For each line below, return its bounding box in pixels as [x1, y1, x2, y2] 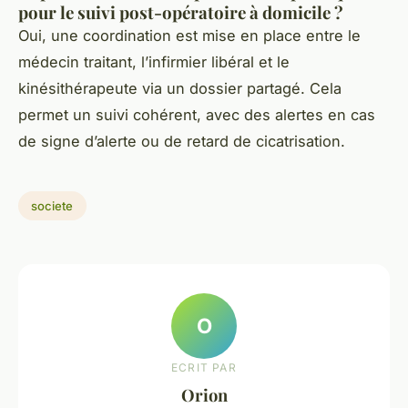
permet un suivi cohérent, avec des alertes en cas [18, 106, 375, 125]
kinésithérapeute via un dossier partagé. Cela [18, 79, 342, 98]
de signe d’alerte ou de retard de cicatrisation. [18, 132, 345, 151]
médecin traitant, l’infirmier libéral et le [18, 53, 290, 72]
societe [31, 199, 74, 214]
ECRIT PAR [171, 360, 237, 374]
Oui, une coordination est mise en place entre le [18, 26, 361, 46]
